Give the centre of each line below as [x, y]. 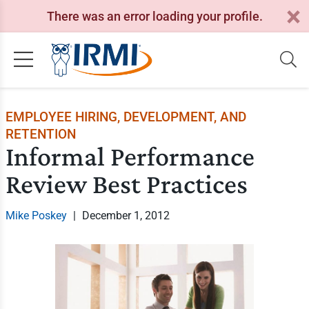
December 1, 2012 [126, 216]
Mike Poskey [36, 216]
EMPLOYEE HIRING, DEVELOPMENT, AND [126, 117]
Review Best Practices [126, 184]
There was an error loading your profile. [154, 16]
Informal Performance [130, 156]
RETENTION [40, 134]
